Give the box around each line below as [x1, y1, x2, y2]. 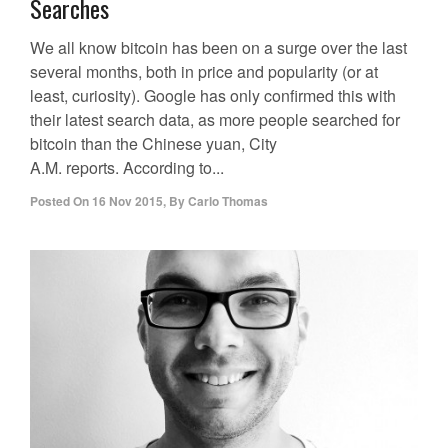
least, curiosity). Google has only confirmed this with [30, 84, 396, 108]
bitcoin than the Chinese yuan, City [30, 132, 277, 156]
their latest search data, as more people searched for [30, 108, 400, 132]
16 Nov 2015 [92, 192, 163, 211]
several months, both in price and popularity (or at [30, 60, 378, 84]
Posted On [30, 192, 89, 211]
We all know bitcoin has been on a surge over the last [30, 36, 407, 60]
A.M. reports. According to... [30, 156, 224, 180]
